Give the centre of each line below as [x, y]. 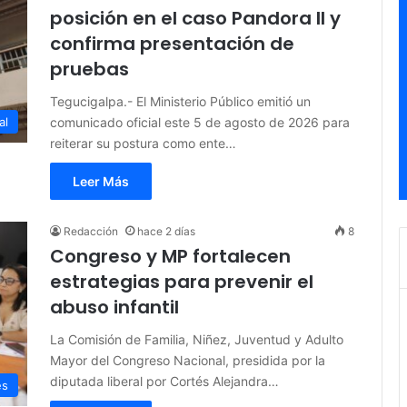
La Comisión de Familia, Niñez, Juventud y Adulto [197, 340]
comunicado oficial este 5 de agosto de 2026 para [200, 123]
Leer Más [101, 182]
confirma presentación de [172, 44]
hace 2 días [166, 232]
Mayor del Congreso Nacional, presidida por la [188, 361]
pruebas [89, 69]
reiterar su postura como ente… [143, 144]
